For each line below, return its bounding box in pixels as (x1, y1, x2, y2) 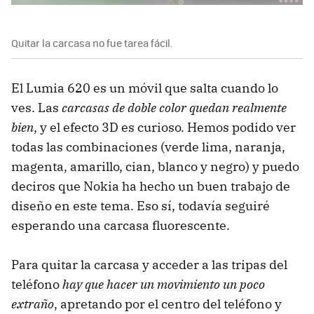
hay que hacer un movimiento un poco (62, 275, 265, 292)
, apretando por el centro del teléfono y (54, 295, 282, 312)
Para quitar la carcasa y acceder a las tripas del (11, 256, 287, 273)
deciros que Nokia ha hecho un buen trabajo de (11, 177, 290, 194)
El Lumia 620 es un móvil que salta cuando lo (11, 79, 278, 96)
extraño (11, 295, 54, 312)
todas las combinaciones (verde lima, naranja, (11, 138, 285, 155)
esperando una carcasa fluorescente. (11, 217, 230, 233)
